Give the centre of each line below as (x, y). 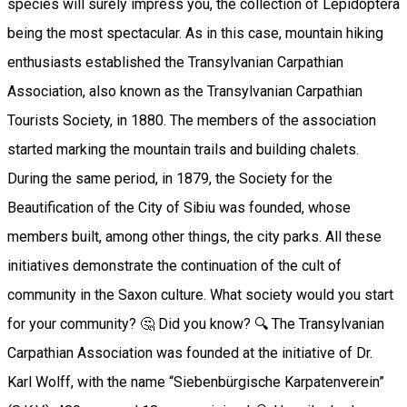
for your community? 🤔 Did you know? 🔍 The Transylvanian (196, 324)
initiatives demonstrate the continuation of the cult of (174, 266)
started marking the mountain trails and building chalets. (183, 150)
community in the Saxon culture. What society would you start (200, 295)
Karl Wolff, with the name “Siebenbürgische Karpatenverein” (196, 382)
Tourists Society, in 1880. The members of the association (192, 121)
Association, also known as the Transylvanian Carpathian (185, 92)
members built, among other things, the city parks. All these (194, 237)
